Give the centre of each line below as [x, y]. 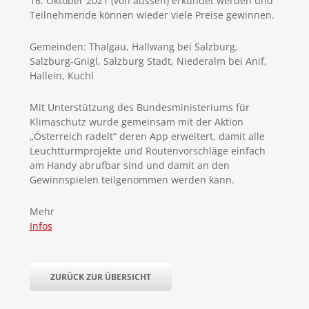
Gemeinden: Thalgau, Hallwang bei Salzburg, [133, 47]
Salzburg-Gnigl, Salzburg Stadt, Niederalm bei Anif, [148, 61]
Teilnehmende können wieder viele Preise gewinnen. [152, 15]
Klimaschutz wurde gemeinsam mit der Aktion [136, 122]
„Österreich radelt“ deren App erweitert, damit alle [147, 136]
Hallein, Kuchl [61, 76]
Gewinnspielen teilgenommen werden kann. [132, 180]
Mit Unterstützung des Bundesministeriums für [139, 107]
